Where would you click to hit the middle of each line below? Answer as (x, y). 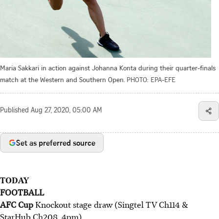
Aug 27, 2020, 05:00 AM (66, 111)
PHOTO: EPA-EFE (151, 79)
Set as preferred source (56, 142)
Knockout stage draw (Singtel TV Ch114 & (112, 204)
